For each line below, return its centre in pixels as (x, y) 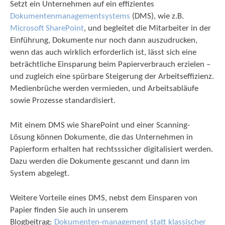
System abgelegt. (40, 174)
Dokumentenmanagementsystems (70, 16)
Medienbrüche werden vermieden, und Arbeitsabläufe (104, 89)
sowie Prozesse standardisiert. (63, 101)
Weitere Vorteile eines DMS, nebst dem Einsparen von (104, 198)
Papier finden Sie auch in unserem (69, 210)
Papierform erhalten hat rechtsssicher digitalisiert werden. (111, 149)
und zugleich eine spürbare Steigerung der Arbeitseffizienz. (112, 77)
